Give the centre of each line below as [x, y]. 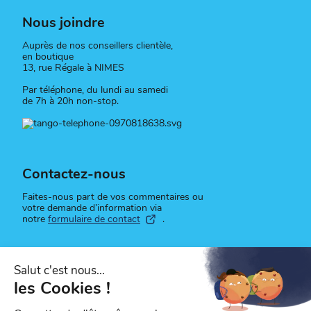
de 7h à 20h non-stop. [70, 101]
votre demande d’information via [92, 208]
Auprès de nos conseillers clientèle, [98, 45]
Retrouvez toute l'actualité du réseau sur [110, 293]
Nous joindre [64, 22]
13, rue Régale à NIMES [73, 67]
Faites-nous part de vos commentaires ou [113, 197]
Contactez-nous [74, 174]
